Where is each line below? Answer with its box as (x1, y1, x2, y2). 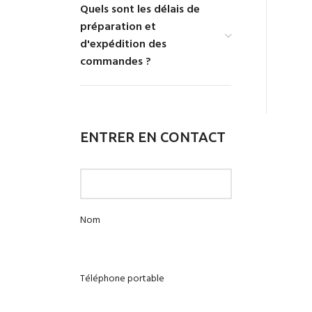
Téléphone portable (80, 271, 164, 287)
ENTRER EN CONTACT (80, 129, 226, 145)
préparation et (80, 18, 156, 36)
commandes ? (80, 53, 151, 71)
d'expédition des (80, 36, 166, 54)
